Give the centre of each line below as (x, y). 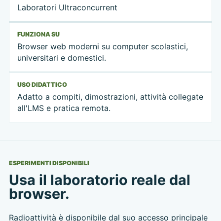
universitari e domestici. (61, 58)
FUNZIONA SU (38, 34)
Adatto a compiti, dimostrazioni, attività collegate (110, 97)
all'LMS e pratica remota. (64, 108)
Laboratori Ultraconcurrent (67, 7)
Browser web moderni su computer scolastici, (102, 47)
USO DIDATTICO (42, 85)
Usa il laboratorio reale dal (99, 180)
